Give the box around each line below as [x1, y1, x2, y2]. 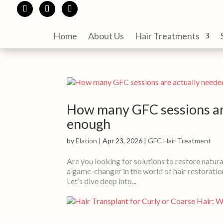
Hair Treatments [134, 30, 200, 41]
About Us [88, 30, 124, 41]
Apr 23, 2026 [103, 136, 143, 145]
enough [67, 115, 111, 132]
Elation [76, 136, 98, 145]
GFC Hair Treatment [148, 136, 212, 145]
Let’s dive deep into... [67, 176, 137, 186]
